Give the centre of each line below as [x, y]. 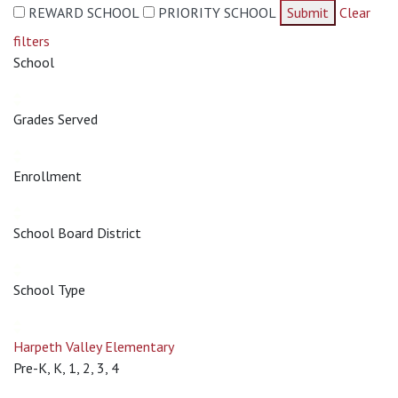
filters [32, 41]
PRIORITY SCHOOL [217, 12]
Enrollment [48, 176]
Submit [308, 12]
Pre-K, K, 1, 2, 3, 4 [66, 368]
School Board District [77, 233]
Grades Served [56, 119]
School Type [49, 290]
